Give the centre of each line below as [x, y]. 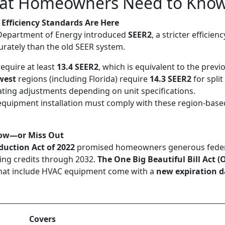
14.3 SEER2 [171, 79]
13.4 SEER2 [78, 67]
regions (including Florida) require [83, 79]
